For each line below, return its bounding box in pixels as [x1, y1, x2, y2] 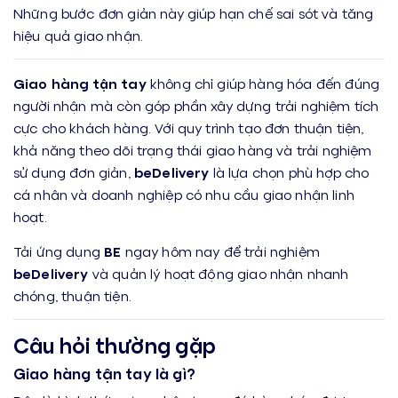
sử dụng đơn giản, [13, 163, 134, 180]
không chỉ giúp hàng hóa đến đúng [146, 75, 380, 92]
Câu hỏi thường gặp [13, 332, 216, 358]
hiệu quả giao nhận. [13, 27, 144, 44]
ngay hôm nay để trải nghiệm [121, 243, 320, 259]
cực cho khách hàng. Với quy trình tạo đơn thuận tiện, [13, 119, 364, 136]
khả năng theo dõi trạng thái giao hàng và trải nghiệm [13, 141, 372, 158]
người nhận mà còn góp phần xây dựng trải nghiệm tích [13, 97, 379, 114]
